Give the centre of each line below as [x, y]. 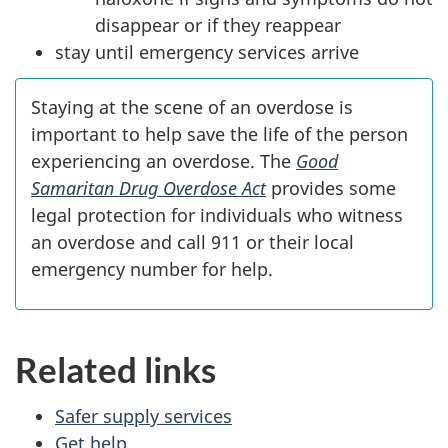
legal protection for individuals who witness [217, 214]
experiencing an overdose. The [163, 160]
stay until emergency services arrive [207, 52]
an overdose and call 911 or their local [192, 241]
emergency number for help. [152, 268]
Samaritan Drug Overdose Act [148, 187]
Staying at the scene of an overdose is [192, 106]
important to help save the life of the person [219, 133]
